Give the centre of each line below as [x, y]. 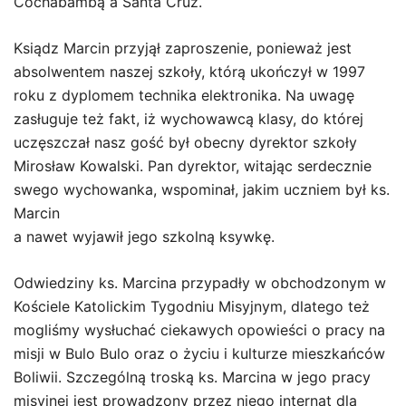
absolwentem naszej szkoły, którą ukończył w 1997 [189, 72]
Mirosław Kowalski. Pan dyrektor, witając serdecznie [193, 166]
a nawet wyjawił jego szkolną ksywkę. [144, 237]
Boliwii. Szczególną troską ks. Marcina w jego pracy [192, 377]
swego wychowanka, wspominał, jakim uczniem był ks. [202, 189]
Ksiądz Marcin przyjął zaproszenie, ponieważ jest [183, 48]
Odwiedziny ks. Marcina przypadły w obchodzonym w [200, 283]
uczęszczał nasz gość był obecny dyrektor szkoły [185, 142]
